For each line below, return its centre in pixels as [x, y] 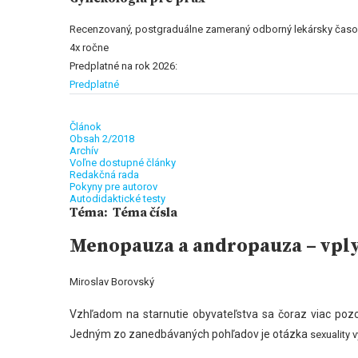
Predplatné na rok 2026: [123, 66]
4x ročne [89, 48]
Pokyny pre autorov [113, 187]
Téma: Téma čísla [123, 213]
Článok [86, 127]
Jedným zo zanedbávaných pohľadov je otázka [190, 334]
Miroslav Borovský [112, 282]
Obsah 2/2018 [102, 139]
